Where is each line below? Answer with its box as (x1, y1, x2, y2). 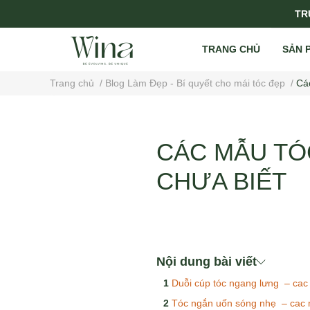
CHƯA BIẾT (156, 167, 286, 194)
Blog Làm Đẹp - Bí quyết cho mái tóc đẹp (105, 77, 285, 89)
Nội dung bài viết (156, 255, 257, 268)
